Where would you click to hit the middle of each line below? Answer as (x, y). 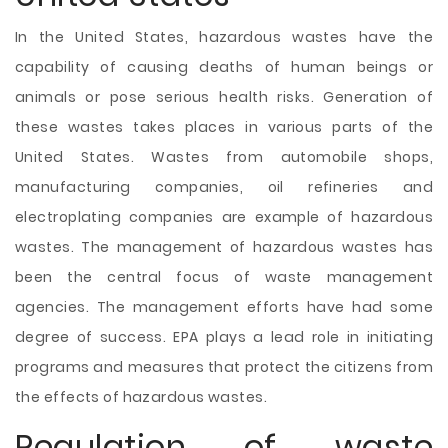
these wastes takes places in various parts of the (224, 127)
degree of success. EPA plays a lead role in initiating (224, 337)
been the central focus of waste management (224, 277)
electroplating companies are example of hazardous (224, 217)
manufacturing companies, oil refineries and (224, 187)
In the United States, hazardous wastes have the (224, 37)
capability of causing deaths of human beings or (224, 67)
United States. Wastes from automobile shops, (224, 157)
